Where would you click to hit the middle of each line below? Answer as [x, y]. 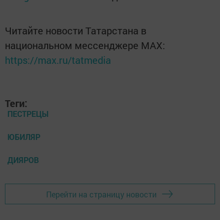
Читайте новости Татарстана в [76, 30]
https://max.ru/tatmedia [58, 60]
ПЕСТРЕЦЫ [28, 114]
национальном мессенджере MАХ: [85, 45]
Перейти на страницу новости [101, 194]
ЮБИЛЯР [24, 137]
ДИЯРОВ [23, 160]
